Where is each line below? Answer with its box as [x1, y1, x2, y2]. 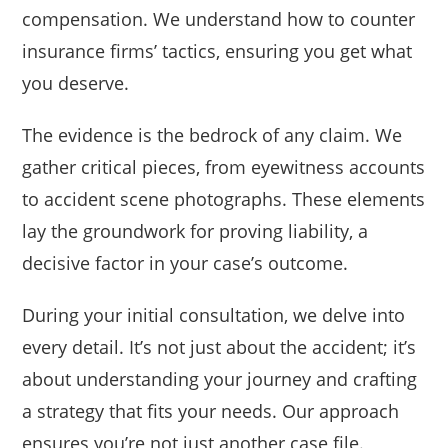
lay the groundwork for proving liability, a [22, 219, 369, 244]
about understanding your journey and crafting [22, 367, 418, 392]
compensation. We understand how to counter [22, 7, 416, 32]
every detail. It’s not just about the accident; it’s [22, 335, 417, 360]
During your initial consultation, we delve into [22, 303, 406, 328]
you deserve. [22, 71, 130, 96]
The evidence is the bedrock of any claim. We [22, 123, 403, 148]
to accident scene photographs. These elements [22, 187, 426, 212]
